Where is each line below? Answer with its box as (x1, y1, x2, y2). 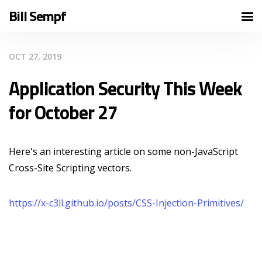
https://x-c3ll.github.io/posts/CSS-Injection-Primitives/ (9, 196, 244, 209)
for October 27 (9, 98, 118, 126)
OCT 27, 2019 (9, 51, 61, 62)
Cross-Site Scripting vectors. (9, 161, 132, 174)
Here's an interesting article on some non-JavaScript (9, 145, 238, 158)
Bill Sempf (9, 5, 66, 26)
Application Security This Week (9, 74, 242, 102)
